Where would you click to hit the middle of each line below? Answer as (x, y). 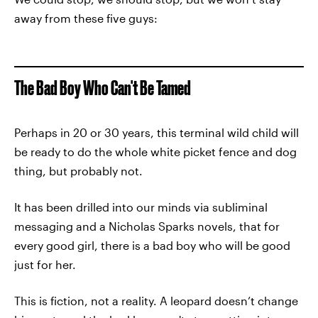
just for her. (45, 264)
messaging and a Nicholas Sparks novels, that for (147, 226)
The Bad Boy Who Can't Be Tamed (103, 88)
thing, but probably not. (78, 171)
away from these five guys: (86, 18)
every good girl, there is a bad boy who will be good (152, 245)
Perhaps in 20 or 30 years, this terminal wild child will (157, 132)
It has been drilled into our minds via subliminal (141, 207)
